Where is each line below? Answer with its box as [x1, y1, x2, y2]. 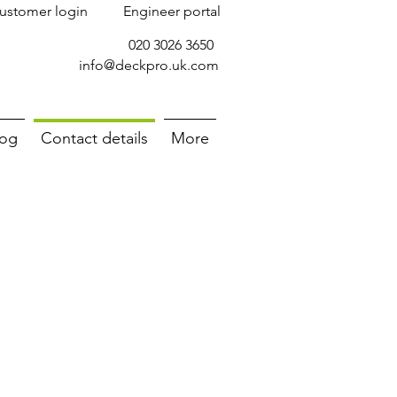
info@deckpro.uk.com [79, 57, 219, 74]
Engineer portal [123, 3, 221, 19]
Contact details [41, 128, 148, 148]
